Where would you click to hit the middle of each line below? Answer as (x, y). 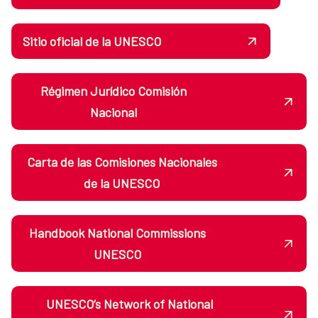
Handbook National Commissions (118, 232)
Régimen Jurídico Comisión (113, 91)
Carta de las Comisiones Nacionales (122, 161)
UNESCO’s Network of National (130, 303)
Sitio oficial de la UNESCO (92, 41)
